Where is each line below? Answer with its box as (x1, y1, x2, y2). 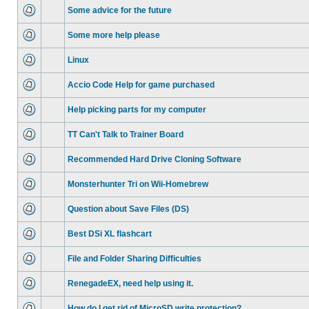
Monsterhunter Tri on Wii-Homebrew (68, 179, 208, 189)
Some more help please (68, 30, 160, 40)
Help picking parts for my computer (68, 105, 206, 114)
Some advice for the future (68, 6, 172, 15)
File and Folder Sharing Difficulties (68, 254, 201, 263)
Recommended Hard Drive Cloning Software (68, 154, 241, 164)
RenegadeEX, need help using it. (68, 279, 193, 288)
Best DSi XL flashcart (68, 229, 152, 239)
